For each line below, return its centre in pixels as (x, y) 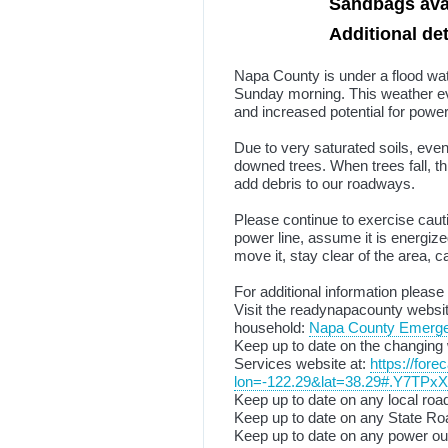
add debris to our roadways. (324, 183)
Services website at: (302, 363)
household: (271, 327)
